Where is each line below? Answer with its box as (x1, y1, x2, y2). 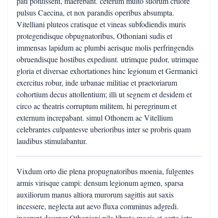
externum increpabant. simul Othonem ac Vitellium (17, 112, 173, 123)
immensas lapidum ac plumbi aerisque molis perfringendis (17, 42, 194, 53)
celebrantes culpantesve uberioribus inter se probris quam (17, 124, 191, 134)
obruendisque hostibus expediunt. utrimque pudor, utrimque (17, 54, 199, 64)
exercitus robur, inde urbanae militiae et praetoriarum (17, 77, 177, 88)
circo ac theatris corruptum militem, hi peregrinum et (17, 101, 177, 111)
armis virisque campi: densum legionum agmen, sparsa (17, 178, 183, 188)
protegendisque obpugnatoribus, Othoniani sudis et (17, 31, 172, 41)
